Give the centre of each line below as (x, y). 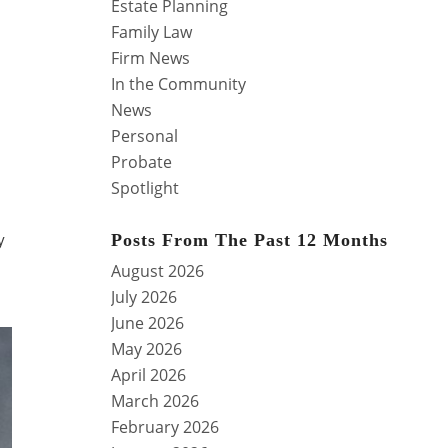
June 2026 (148, 322)
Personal (145, 135)
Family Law (152, 31)
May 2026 (147, 348)
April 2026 (149, 374)
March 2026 (155, 400)
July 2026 (144, 296)
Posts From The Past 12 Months (250, 239)
